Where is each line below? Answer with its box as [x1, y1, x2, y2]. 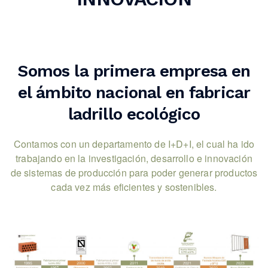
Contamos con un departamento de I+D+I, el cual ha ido [13, 137, 255, 151]
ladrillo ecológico [68, 104, 200, 124]
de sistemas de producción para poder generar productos [10, 166, 258, 179]
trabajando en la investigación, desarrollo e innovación [16, 151, 252, 165]
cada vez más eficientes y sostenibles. [51, 180, 217, 194]
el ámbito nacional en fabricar [17, 83, 251, 102]
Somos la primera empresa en [17, 61, 251, 81]
